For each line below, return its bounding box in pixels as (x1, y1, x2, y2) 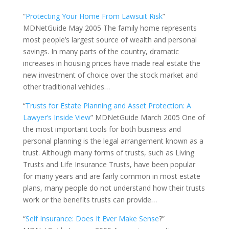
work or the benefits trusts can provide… (22, 195, 157, 204)
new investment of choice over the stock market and (22, 70, 198, 80)
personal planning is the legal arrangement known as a (22, 136, 203, 146)
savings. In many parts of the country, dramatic (22, 47, 179, 56)
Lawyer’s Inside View (22, 112, 90, 122)
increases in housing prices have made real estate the (22, 58, 200, 68)
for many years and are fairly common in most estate (22, 171, 200, 181)
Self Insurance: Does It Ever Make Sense (25, 214, 159, 223)
